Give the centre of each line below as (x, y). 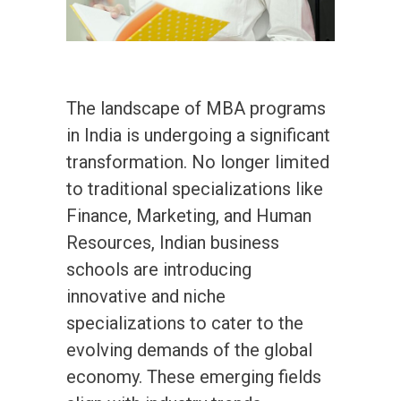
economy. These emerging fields (194, 377)
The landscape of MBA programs (196, 109)
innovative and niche (146, 297)
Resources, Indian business (173, 243)
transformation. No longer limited (198, 162)
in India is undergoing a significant (198, 136)
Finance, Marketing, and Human (189, 216)
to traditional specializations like (195, 189)
